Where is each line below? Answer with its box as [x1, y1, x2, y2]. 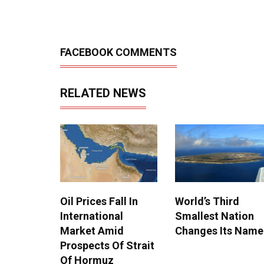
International [60, 210, 123, 223]
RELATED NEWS [60, 85, 146, 100]
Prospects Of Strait [60, 239, 154, 252]
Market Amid [60, 225, 124, 237]
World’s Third [175, 195, 239, 208]
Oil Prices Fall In [60, 195, 138, 208]
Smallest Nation [175, 210, 254, 223]
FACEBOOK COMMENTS [60, 45, 177, 58]
